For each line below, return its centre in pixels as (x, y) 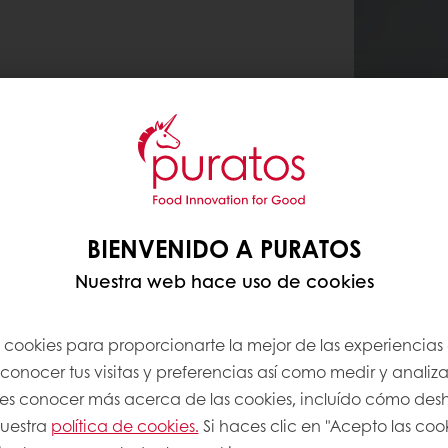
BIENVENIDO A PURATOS (224, 248)
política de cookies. (124, 425)
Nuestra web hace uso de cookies (224, 281)
